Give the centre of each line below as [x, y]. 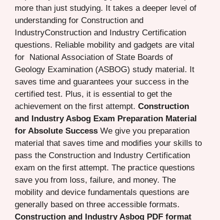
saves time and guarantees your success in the [102, 82]
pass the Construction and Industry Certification [102, 155]
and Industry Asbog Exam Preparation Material [106, 118]
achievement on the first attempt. [76, 106]
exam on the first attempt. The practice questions [105, 167]
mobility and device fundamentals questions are [102, 192]
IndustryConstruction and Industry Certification [100, 32]
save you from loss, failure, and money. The [95, 180]
